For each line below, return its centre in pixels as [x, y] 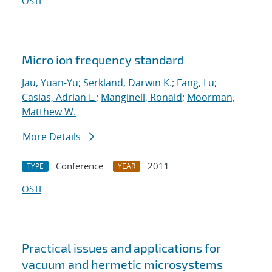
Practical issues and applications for [121, 248]
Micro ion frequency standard [103, 60]
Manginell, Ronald [141, 97]
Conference [80, 166]
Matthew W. [49, 112]
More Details [53, 137]
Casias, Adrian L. [59, 97]
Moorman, [211, 97]
